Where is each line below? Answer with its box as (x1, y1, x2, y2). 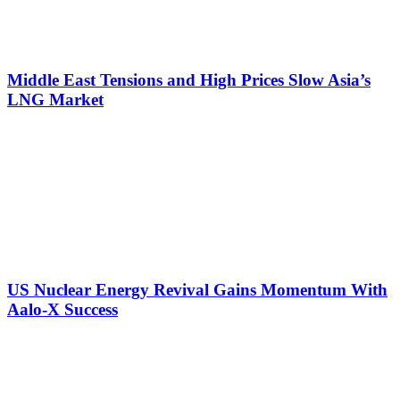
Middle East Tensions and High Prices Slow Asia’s (7, 70, 371, 89)
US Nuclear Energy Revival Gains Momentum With (7, 280, 387, 300)
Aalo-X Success (7, 300, 118, 320)
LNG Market (7, 89, 104, 109)
